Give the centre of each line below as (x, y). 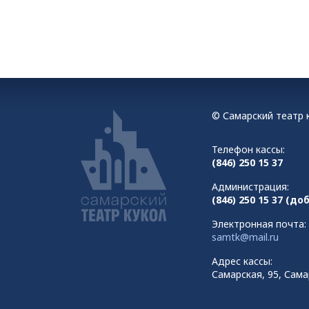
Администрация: (250, 187)
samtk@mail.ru (245, 237)
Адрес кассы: (242, 261)
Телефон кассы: (248, 149)
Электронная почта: (259, 224)
